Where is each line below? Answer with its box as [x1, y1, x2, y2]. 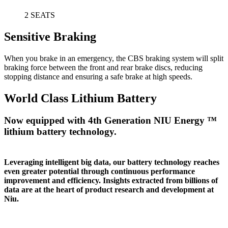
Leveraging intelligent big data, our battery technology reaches [4, 157, 219, 166]
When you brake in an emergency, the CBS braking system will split [4, 53, 223, 63]
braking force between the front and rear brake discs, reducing [4, 63, 203, 72]
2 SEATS [24, 10, 55, 19]
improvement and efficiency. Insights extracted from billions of [4, 176, 218, 185]
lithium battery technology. [4, 126, 117, 137]
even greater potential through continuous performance [4, 166, 195, 176]
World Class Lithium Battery [4, 91, 157, 105]
